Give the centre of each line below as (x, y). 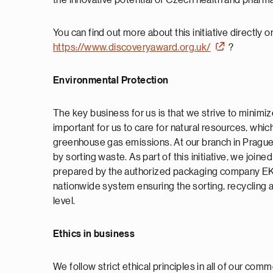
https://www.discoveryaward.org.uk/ (132, 48)
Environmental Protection (111, 80)
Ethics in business (94, 234)
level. (64, 201)
